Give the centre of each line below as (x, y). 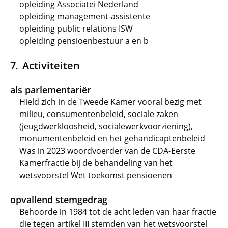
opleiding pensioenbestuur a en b (84, 41)
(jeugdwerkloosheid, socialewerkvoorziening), (106, 126)
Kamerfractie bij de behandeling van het (96, 163)
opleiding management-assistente (85, 16)
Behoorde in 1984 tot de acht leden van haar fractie (118, 212)
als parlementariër (51, 90)
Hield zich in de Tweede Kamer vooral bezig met (110, 102)
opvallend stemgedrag (59, 199)
